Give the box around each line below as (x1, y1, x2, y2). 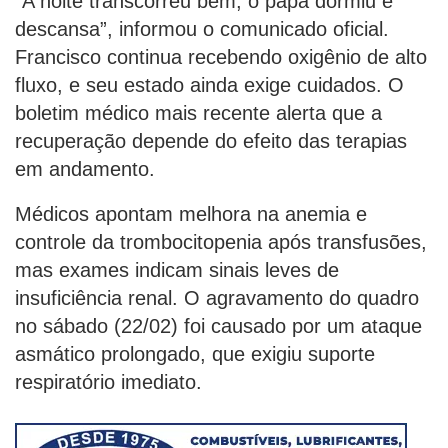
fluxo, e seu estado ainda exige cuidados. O (15, 73, 404, 96)
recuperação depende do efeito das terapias (15, 129, 407, 152)
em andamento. (15, 157, 155, 180)
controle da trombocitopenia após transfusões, (15, 230, 427, 253)
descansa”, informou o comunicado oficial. (15, 17, 389, 40)
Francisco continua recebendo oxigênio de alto (15, 45, 427, 68)
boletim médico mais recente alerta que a (15, 101, 382, 124)
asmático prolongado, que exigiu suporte (15, 342, 375, 365)
